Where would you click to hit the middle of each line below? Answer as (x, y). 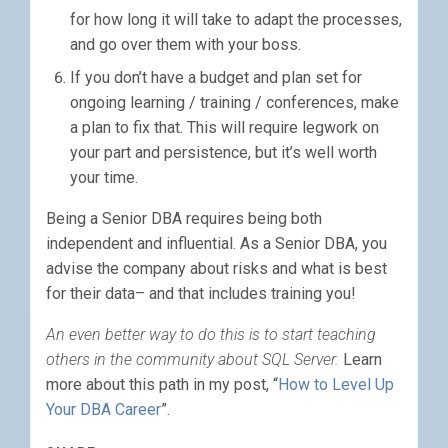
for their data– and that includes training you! (201, 294)
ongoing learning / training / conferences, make (234, 103)
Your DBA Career (103, 410)
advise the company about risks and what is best (216, 269)
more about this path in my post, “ (162, 385)
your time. (104, 178)
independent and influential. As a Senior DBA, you (216, 244)
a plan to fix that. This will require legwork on (224, 128)
